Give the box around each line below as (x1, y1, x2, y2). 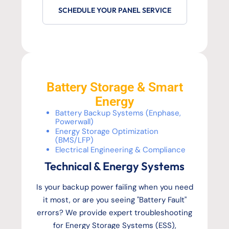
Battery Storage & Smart (46, 80, 183, 95)
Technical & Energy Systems (44, 159, 185, 174)
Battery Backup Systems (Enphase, (55, 108, 181, 119)
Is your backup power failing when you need (36, 182, 193, 193)
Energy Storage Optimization (55, 126, 158, 137)
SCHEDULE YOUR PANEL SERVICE (58, 6, 171, 15)
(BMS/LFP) (55, 135, 94, 146)
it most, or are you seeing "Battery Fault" (42, 195, 187, 205)
